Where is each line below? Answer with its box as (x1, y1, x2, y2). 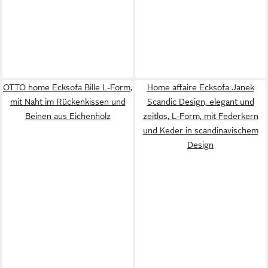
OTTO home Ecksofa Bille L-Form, (3, 82, 132, 92)
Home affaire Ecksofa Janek (147, 82, 254, 92)
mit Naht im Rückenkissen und (10, 96, 126, 106)
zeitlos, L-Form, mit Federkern (142, 111, 258, 121)
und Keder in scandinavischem (142, 125, 258, 135)
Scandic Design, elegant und (147, 96, 254, 106)
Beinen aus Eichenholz (25, 111, 111, 121)
